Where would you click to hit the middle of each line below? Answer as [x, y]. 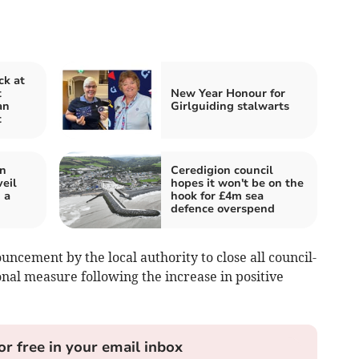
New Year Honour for [228, 94]
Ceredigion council [222, 171]
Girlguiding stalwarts [230, 107]
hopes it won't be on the [237, 184]
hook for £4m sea [217, 196]
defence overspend [223, 209]
